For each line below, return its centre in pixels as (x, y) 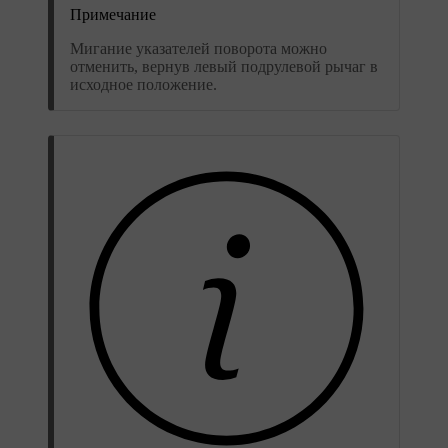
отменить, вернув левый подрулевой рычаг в (224, 67)
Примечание (113, 15)
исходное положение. (143, 85)
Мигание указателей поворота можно (198, 49)
